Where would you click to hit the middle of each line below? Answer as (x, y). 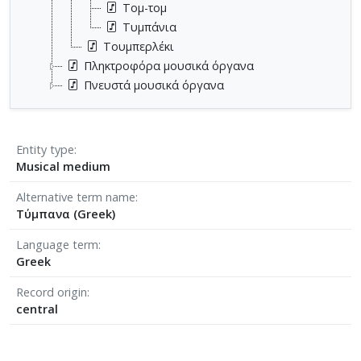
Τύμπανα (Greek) (66, 214)
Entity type (45, 149)
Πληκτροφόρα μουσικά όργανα (169, 65)
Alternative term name (76, 197)
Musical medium (63, 166)
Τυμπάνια (149, 27)
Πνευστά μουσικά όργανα (154, 85)
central (37, 309)
